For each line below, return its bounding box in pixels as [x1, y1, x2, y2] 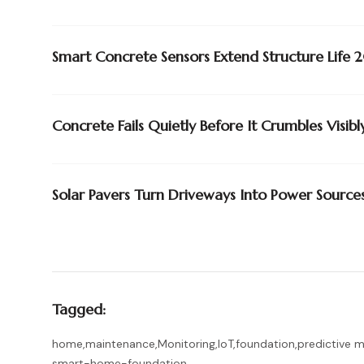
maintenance [85, 336, 155, 351]
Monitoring [158, 336, 215, 351]
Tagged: [52, 300, 106, 318]
